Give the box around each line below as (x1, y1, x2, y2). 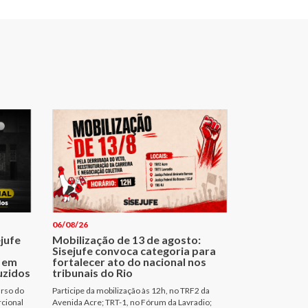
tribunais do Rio (52, 265, 133, 279)
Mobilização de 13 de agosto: (52, 232, 201, 246)
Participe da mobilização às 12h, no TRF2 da (52, 285, 210, 296)
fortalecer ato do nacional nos (52, 254, 206, 268)
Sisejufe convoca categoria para (52, 243, 216, 257)
